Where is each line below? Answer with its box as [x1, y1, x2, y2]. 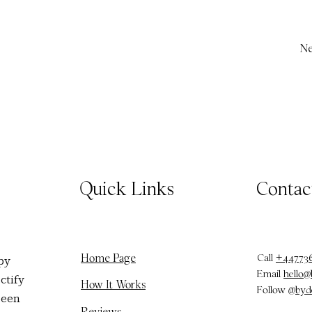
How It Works [81, 281, 146, 293]
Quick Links [79, 182, 174, 203]
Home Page [81, 254, 136, 267]
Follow [257, 286, 288, 298]
